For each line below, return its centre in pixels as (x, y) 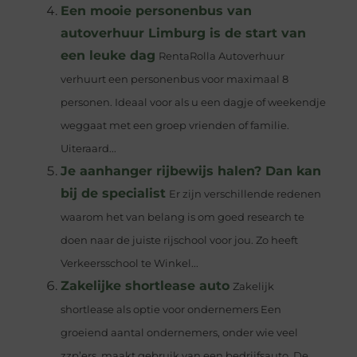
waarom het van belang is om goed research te (182, 218)
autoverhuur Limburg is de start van (183, 33)
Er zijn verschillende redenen (245, 194)
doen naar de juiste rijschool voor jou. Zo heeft (179, 241)
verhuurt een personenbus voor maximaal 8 (174, 80)
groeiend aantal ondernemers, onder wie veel (179, 333)
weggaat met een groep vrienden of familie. (175, 126)
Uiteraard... (88, 149)
